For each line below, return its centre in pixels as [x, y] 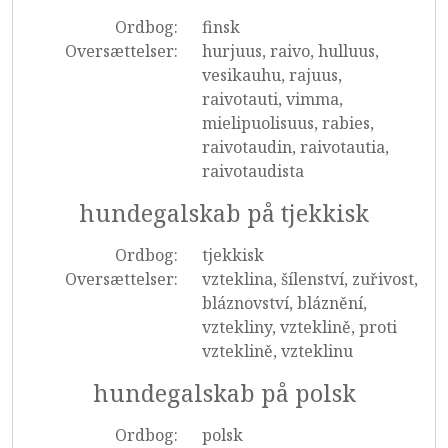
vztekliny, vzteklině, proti [299, 327]
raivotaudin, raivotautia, [295, 147]
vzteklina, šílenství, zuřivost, [309, 279]
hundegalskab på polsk [224, 393]
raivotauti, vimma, [272, 99]
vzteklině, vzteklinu [277, 351]
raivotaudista [252, 171]
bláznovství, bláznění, [284, 303]
